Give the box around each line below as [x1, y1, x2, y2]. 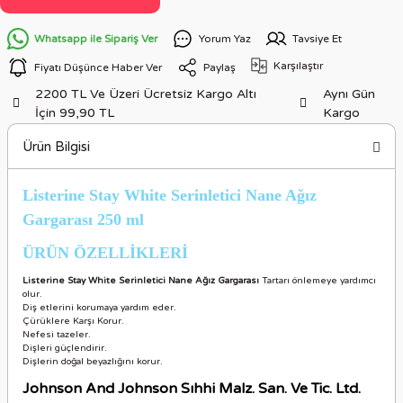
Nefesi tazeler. [22, 329, 91, 340]
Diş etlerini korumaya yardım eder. [22, 302, 176, 313]
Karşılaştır [273, 58, 323, 72]
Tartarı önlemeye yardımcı [259, 275, 376, 286]
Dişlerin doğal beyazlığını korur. [22, 356, 163, 367]
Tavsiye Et [292, 31, 342, 45]
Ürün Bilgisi [22, 138, 90, 155]
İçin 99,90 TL [35, 105, 115, 121]
